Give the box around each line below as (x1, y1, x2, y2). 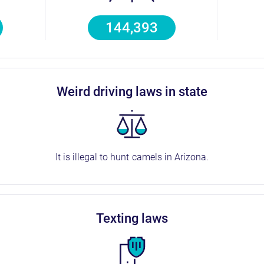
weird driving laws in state (67, 84, 208, 99)
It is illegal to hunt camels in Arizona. (55, 151, 209, 163)
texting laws (103, 211, 169, 226)
